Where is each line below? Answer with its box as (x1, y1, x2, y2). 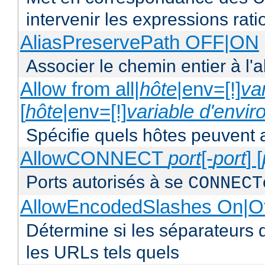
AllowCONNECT (20, 147, 168, 170)
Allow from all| (20, 78, 140, 101)
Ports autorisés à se (26, 172, 188, 192)
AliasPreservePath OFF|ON (20, 31, 259, 54)
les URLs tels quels (26, 243, 179, 263)
